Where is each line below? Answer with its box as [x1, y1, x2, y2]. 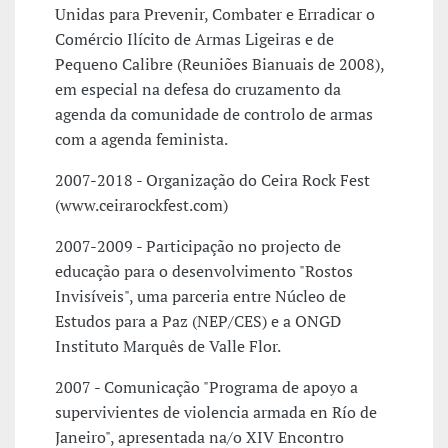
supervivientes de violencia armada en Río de [55, 401, 377, 424]
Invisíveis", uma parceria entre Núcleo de [55, 285, 346, 308]
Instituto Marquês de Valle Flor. [55, 335, 281, 358]
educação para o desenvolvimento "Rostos [55, 260, 353, 283]
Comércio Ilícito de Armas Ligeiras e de [55, 28, 334, 51]
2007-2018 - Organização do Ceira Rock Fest [55, 169, 370, 192]
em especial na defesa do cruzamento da [55, 78, 341, 101]
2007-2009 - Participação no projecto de [55, 235, 341, 258]
